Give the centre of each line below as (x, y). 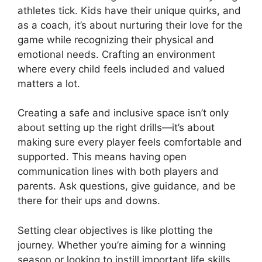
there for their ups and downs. (89, 201)
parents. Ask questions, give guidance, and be (127, 186)
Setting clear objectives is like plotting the (115, 230)
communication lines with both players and (118, 172)
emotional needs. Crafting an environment (116, 54)
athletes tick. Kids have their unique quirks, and (129, 10)
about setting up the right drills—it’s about (116, 128)
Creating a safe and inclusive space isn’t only (123, 113)
